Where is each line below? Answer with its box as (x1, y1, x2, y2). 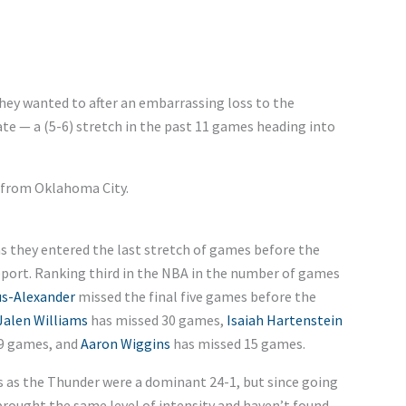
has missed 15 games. (169, 333, 305, 353)
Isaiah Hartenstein (226, 310, 343, 329)
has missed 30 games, (87, 310, 227, 329)
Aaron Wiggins (80, 333, 170, 353)
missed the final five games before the (74, 286, 316, 305)
